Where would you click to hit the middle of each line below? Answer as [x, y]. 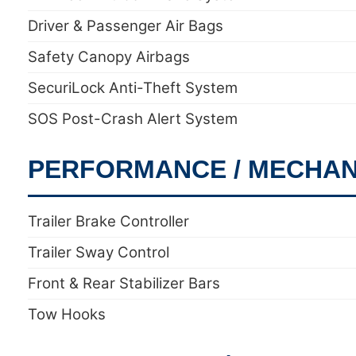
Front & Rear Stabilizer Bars [124, 283]
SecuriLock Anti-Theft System [133, 88]
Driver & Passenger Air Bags [126, 26]
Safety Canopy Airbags [109, 57]
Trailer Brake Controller [108, 221]
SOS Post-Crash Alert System [133, 119]
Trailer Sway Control [99, 252]
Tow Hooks [67, 314]
